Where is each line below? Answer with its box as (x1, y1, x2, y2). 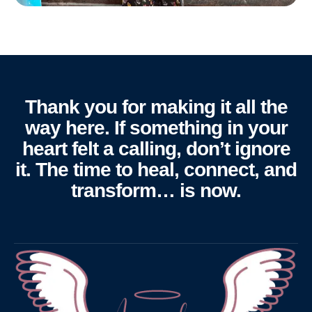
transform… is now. (71, 180, 241, 202)
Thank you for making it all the (24, 96, 288, 118)
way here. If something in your (24, 117, 288, 139)
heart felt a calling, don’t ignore (22, 138, 290, 160)
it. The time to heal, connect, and (15, 159, 297, 181)
